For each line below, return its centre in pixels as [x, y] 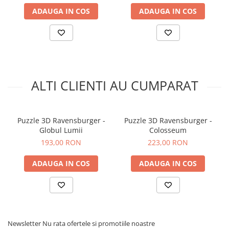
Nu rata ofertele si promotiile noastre [99, 223]
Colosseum [168, 130]
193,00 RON [61, 142]
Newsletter [25, 223]
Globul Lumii [61, 130]
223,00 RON [168, 142]
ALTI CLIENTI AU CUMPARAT [114, 85]
